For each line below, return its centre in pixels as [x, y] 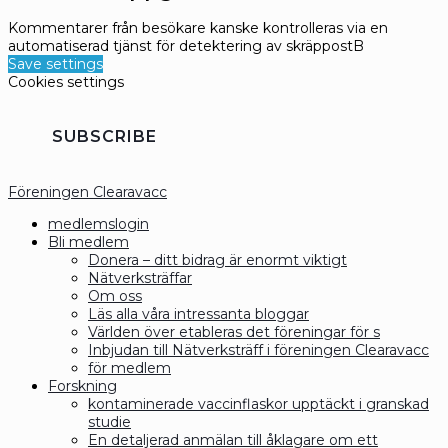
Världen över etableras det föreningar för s [234, 331]
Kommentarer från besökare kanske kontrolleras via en [198, 27]
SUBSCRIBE [104, 136]
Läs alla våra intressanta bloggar [198, 313]
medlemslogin [98, 223]
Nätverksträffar [140, 277]
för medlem [129, 367]
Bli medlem [88, 241]
